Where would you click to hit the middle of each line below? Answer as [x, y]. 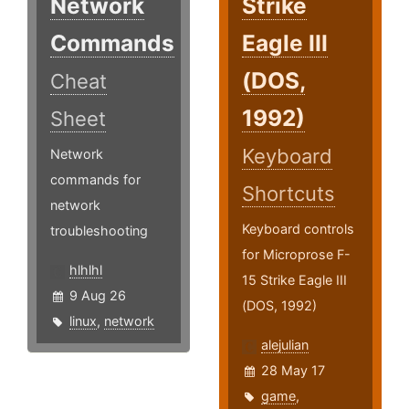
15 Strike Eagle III [295, 280]
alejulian [285, 345]
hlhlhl [86, 270]
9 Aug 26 [98, 296]
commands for [95, 180]
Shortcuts [289, 194]
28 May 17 [294, 371]
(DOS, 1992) [280, 306]
